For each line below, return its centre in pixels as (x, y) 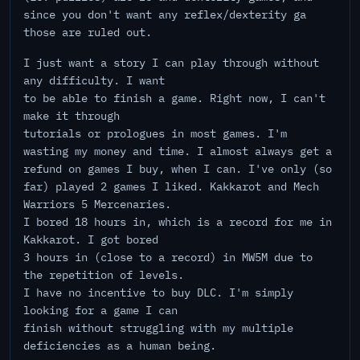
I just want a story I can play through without (171, 63)
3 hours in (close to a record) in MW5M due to (168, 257)
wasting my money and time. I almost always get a (178, 151)
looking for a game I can (100, 310)
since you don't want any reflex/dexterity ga (165, 14)
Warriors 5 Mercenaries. (97, 204)
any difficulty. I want (94, 80)
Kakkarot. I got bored (91, 239)
